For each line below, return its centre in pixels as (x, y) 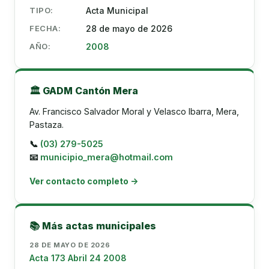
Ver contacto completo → (84, 181)
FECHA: (45, 28)
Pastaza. (47, 125)
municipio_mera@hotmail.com (107, 157)
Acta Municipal (117, 11)
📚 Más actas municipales (93, 226)
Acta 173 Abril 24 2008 (78, 258)
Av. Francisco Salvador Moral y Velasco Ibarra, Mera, (134, 111)
